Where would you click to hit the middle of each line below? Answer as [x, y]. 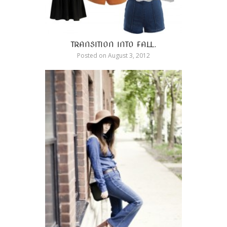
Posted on [92, 56]
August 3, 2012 [128, 56]
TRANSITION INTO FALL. [113, 45]
